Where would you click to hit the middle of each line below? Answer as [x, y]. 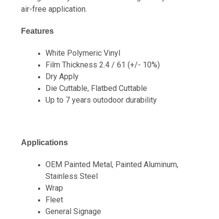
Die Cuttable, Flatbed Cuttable [96, 88]
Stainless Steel [71, 176]
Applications [44, 142]
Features [37, 31]
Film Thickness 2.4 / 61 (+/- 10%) [102, 65]
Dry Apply [62, 76]
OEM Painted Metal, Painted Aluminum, [112, 164]
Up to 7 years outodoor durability [101, 100]
